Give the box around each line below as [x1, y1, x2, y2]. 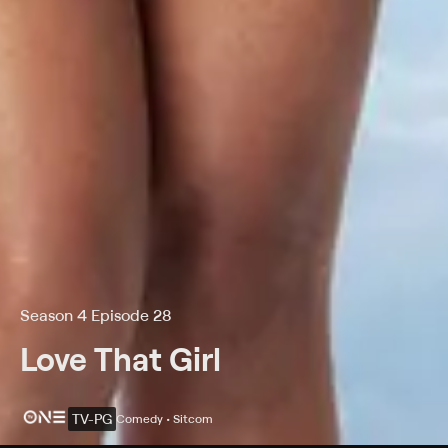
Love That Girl [20, 338, 221, 379]
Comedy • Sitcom [116, 411, 213, 426]
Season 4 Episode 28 [20, 305, 172, 325]
